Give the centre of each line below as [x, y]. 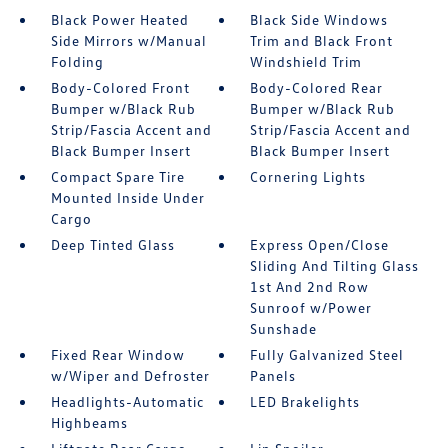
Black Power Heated [119, 19]
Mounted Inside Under [127, 197]
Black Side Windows [319, 19]
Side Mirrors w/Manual [128, 40]
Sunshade [284, 328]
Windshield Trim [306, 61]
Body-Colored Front [120, 87]
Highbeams [89, 422]
